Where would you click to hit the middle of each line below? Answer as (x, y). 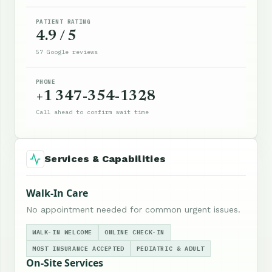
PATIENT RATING (63, 21)
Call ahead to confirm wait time (92, 112)
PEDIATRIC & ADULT (171, 248)
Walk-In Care (57, 193)
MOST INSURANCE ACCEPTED (78, 248)
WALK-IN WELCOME (62, 232)
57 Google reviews (67, 52)
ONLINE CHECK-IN (134, 232)
